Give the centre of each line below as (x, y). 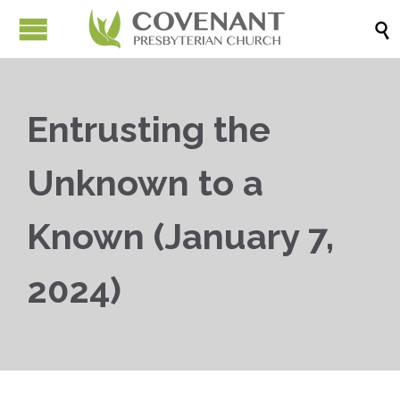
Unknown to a (145, 183)
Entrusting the (149, 129)
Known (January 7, (180, 236)
